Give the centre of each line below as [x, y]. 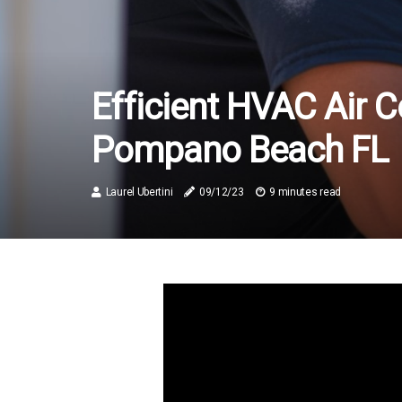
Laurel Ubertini [139, 192]
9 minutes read [306, 192]
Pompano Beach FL [240, 150]
